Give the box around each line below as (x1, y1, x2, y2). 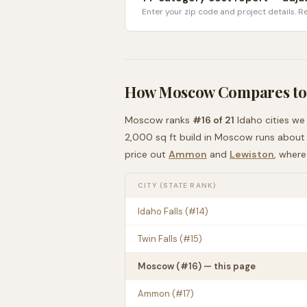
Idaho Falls (138, 206, 183, 217)
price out (125, 148, 166, 160)
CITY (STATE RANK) (138, 181, 217, 190)
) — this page (198, 260, 256, 272)
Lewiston (230, 148, 274, 160)
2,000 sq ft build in (125, 131, 212, 143)
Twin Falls (138, 233, 177, 245)
